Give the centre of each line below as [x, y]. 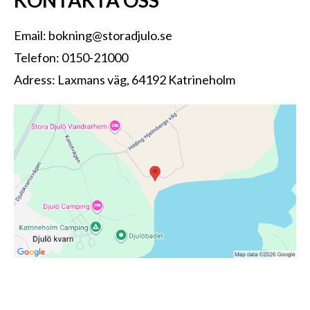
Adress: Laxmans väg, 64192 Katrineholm [125, 79]
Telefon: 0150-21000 [71, 57]
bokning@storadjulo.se [110, 35]
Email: [31, 35]
